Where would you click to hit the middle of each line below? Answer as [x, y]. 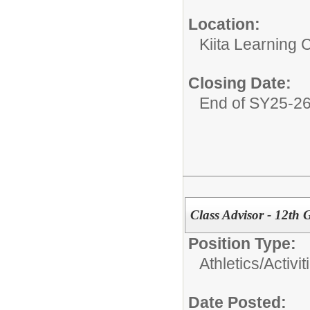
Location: [224, 24]
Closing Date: [240, 83]
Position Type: [242, 244]
